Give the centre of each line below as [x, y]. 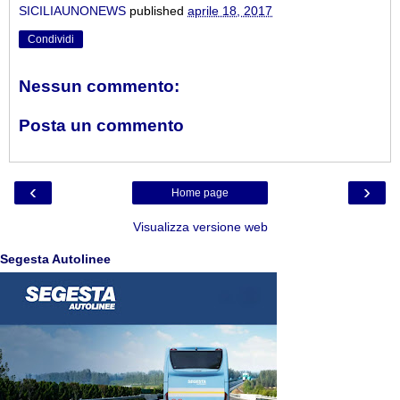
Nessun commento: [99, 87]
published [158, 11]
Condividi [51, 40]
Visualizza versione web [200, 227]
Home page [200, 193]
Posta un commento [101, 125]
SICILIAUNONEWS [72, 11]
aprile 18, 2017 [230, 11]
